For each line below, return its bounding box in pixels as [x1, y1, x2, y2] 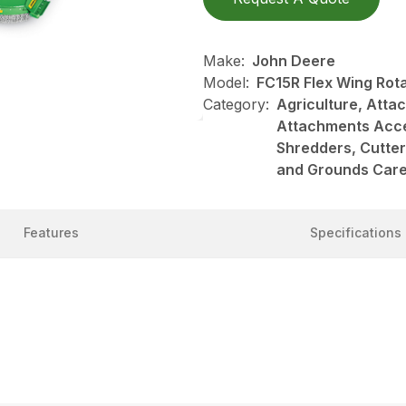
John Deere [252, 52, 335, 71]
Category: [203, 95, 269, 114]
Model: [203, 73, 249, 92]
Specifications [309, 225, 401, 241]
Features [23, 225, 79, 241]
